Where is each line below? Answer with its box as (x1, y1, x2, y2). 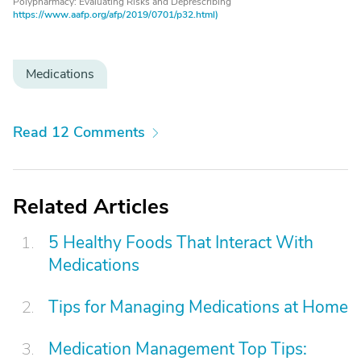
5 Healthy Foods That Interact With (48, 231, 313, 254)
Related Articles (13, 193, 169, 221)
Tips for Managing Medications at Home (48, 296, 348, 318)
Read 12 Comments (13, 122, 145, 142)
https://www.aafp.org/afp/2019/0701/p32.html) (13, 8, 218, 21)
